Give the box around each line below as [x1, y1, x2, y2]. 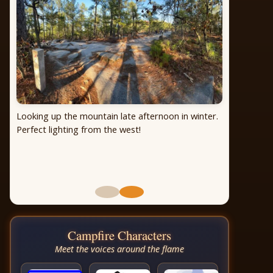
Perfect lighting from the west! [16, 122, 141, 135]
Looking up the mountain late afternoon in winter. [16, 109, 218, 122]
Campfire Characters [68, 226, 171, 244]
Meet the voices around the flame [55, 243, 184, 255]
